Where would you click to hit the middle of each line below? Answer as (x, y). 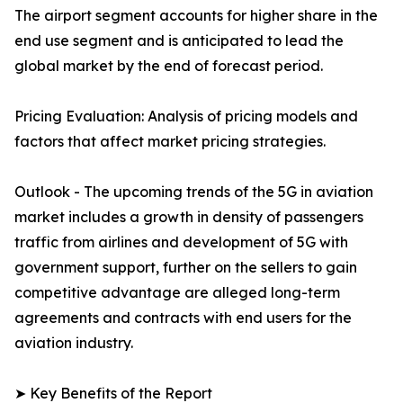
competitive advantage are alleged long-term (177, 293)
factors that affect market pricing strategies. (170, 142)
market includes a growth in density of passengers (189, 217)
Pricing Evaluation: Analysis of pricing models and (186, 116)
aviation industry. (74, 343)
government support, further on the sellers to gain (186, 268)
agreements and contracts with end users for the (183, 318)
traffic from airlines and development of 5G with (181, 242)
